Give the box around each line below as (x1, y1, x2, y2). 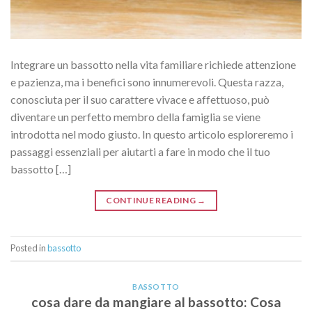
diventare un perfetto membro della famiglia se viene (10, 109, 260, 123)
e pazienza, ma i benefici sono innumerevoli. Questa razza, (10, 75, 283, 88)
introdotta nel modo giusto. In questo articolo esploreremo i (10, 127, 293, 141)
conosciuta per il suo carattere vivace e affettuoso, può (10, 92, 270, 106)
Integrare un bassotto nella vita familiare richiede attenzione (10, 57, 296, 71)
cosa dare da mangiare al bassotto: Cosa (31, 294, 281, 311)
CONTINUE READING (106, 194, 198, 205)
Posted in (10, 242, 47, 254)
